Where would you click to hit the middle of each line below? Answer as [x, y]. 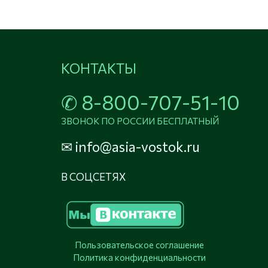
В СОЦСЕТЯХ [93, 177]
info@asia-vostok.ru [136, 147]
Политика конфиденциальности [140, 258]
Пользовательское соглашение [140, 245]
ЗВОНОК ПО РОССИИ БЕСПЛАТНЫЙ [140, 121]
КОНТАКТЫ [99, 68]
